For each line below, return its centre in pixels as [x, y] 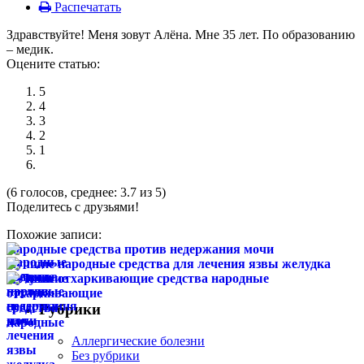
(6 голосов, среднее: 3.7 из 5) [86, 192]
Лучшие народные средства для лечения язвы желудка [169, 263]
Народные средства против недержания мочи [140, 249]
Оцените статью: [53, 63]
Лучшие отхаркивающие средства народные [138, 278]
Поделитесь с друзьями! [73, 206]
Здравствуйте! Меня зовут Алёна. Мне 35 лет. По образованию [181, 34]
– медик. [30, 49]
